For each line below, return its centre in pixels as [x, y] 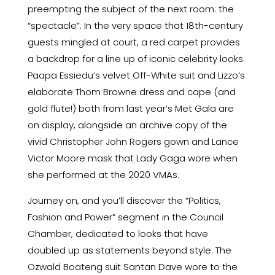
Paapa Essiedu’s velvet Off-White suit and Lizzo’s [136, 75]
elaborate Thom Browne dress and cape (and [131, 91]
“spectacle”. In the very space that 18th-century [135, 25]
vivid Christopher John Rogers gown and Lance [133, 141]
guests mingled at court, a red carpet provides [134, 42]
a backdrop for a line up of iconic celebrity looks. [136, 58]
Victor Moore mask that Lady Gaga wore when [132, 158]
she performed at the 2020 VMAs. [103, 174]
